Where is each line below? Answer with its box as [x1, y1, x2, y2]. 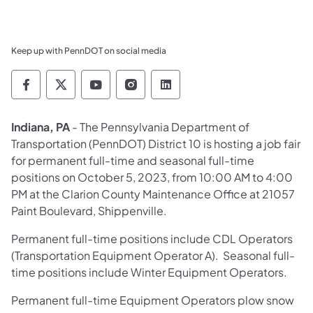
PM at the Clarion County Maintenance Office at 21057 [11, 186, 295, 201]
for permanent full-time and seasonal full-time [11, 152, 254, 168]
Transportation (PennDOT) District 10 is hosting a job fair [11, 136, 300, 151]
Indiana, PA [11, 119, 70, 134]
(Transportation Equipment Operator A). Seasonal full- [11, 247, 295, 263]
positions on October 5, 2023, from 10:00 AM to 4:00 [11, 169, 293, 184]
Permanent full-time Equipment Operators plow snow [11, 292, 294, 307]
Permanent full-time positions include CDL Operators [11, 231, 293, 246]
